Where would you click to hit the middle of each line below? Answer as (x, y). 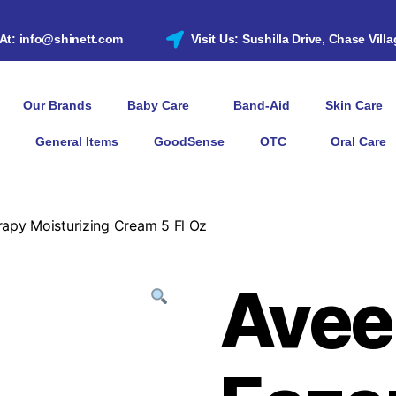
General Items (77, 141)
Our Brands (58, 105)
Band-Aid (262, 105)
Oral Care (359, 141)
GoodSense (190, 141)
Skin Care (354, 105)
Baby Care (159, 105)
